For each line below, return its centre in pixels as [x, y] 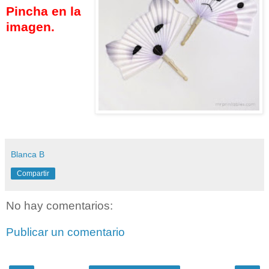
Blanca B [28, 155]
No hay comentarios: [59, 206]
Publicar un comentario [65, 232]
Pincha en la [44, 11]
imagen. [30, 27]
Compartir [33, 174]
